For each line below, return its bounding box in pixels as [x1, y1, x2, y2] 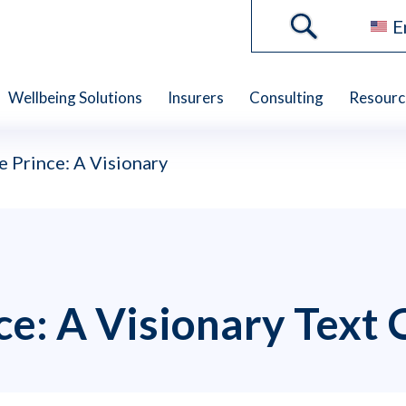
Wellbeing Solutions [8, 87, 142, 107]
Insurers [168, 87, 224, 107]
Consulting [249, 87, 324, 107]
